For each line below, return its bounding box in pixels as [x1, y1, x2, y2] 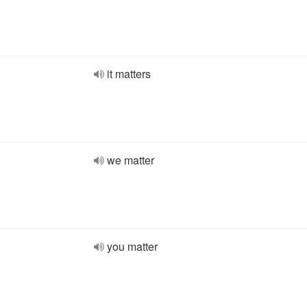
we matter [107, 152, 154, 168]
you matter [107, 238, 158, 254]
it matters [107, 66, 151, 82]
